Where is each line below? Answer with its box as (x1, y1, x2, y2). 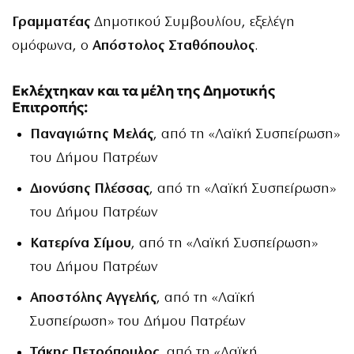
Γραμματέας (12, 14, 90, 30)
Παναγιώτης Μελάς (30, 127, 154, 143)
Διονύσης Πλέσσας (30, 182, 150, 198)
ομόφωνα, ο (12, 38, 92, 54)
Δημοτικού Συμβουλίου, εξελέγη (90, 14, 295, 30)
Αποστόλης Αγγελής (30, 291, 157, 307)
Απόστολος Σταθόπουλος (92, 38, 254, 54)
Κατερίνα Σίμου (30, 236, 132, 252)
